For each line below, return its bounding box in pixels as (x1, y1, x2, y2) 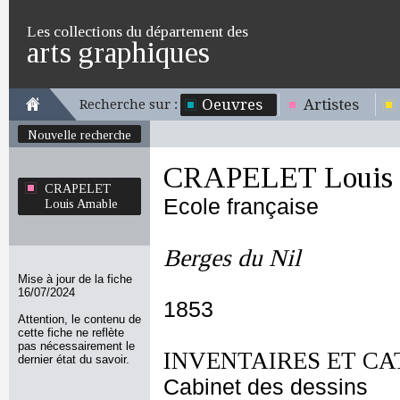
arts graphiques (27, 36, 210, 69)
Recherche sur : (79, 97, 178, 112)
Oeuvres (202, 96, 262, 113)
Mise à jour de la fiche (18, 272, 132, 286)
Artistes (304, 96, 359, 113)
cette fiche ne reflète (18, 326, 124, 339)
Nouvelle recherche (28, 128, 131, 142)
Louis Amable (45, 196, 118, 211)
